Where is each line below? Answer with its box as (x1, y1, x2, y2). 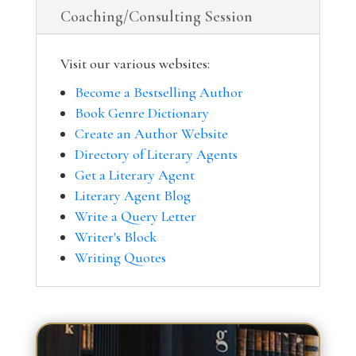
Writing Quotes (74, 249, 166, 267)
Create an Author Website (74, 125, 228, 143)
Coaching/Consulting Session (60, 7, 253, 27)
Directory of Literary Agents (74, 145, 238, 164)
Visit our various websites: (60, 55, 210, 73)
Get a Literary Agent (74, 166, 195, 184)
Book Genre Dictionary (74, 104, 209, 122)
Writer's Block (74, 228, 157, 246)
